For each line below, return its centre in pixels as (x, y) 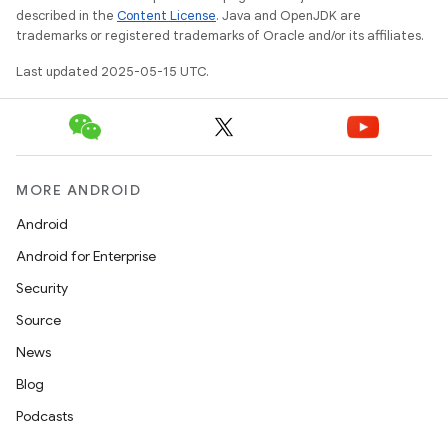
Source (38, 320)
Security (42, 288)
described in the (66, 15)
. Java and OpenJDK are (288, 15)
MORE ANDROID (78, 190)
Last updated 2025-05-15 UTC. (112, 71)
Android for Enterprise (86, 256)
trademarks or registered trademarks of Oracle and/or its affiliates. (220, 35)
